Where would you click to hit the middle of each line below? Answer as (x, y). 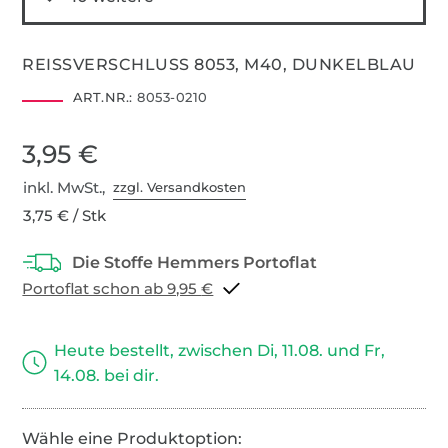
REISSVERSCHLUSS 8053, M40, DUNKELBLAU (219, 64)
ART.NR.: (102, 96)
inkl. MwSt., (68, 187)
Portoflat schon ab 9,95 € (207, 288)
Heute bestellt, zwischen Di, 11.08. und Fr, (220, 350)
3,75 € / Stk (65, 215)
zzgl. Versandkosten (180, 187)
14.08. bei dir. (107, 375)
